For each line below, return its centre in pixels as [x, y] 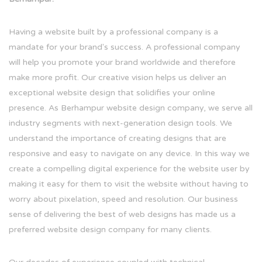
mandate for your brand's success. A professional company [125, 47]
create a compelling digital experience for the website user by [129, 169]
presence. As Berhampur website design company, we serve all [131, 108]
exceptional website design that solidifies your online [112, 93]
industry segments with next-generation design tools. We [120, 123]
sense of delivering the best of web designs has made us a [122, 215]
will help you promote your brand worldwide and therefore [122, 63]
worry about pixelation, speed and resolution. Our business [123, 199]
